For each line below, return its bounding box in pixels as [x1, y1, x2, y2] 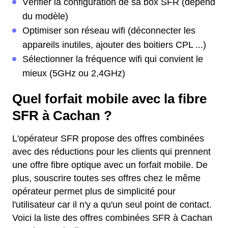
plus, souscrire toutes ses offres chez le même [12, 173, 201, 184]
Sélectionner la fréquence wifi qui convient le [22, 54, 203, 65]
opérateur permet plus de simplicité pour [12, 186, 176, 197]
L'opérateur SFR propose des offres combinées [12, 133, 204, 144]
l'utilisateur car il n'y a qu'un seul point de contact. [12, 199, 212, 210]
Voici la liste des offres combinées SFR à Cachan [12, 213, 212, 223]
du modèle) [22, 11, 68, 22]
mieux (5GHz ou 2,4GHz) [22, 68, 125, 79]
